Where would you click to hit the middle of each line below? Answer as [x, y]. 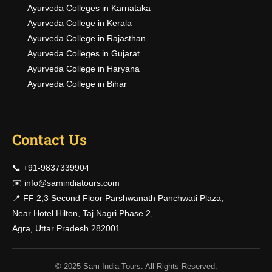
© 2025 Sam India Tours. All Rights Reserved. [136, 266]
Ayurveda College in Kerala [80, 23]
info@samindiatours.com [72, 183]
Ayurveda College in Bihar [77, 84]
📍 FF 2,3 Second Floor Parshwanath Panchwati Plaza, [118, 198]
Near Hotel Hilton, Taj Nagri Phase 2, [83, 213]
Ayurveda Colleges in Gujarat [83, 53]
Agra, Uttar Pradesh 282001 [66, 228]
